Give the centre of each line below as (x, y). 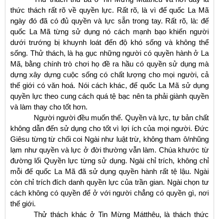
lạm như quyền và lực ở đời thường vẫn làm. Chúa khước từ (109, 150)
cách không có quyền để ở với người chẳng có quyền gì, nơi (109, 193)
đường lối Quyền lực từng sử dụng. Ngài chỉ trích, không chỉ (109, 160)
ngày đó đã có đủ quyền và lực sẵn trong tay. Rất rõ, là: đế (109, 21)
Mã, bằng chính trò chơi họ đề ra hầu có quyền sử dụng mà (109, 64)
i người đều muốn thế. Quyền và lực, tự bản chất (131, 117)
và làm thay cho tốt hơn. (49, 107)
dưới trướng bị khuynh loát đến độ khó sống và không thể (109, 42)
